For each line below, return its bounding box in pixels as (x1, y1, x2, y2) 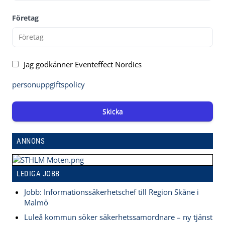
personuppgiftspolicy (12, 79, 85, 90)
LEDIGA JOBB (17, 169, 60, 178)
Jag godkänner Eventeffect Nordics (24, 59, 142, 70)
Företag (12, 13, 39, 23)
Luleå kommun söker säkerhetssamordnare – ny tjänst (24, 211, 212, 222)
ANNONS (17, 136, 45, 146)
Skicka (102, 106, 123, 117)
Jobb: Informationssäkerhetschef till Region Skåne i (24, 186, 199, 197)
